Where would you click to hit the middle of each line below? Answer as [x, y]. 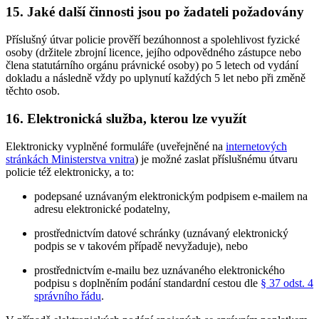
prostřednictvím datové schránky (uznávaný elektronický [161, 233]
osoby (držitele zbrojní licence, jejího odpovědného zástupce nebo [153, 53]
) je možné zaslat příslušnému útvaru [216, 159]
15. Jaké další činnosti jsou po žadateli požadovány [155, 12]
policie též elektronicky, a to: [70, 172]
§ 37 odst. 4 [287, 283]
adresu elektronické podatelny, [102, 209]
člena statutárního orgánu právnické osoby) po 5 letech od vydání [152, 66]
